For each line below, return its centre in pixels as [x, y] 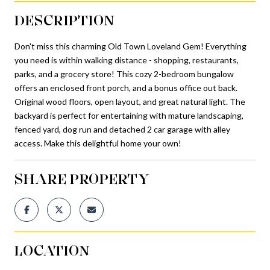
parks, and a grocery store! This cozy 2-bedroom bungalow [124, 74]
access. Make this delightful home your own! [98, 143]
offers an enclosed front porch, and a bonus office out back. [126, 87]
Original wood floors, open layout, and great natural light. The [130, 101]
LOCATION [52, 250]
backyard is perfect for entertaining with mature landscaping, [129, 115]
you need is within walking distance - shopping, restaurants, [127, 60]
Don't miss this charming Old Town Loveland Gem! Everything [130, 46]
